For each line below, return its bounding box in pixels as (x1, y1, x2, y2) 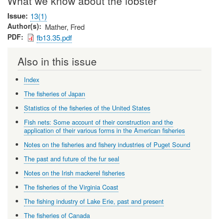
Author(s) (7, 21, 39, 31)
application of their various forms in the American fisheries (23, 126, 185, 135)
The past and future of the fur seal (23, 154, 119, 164)
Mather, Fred (45, 21, 85, 32)
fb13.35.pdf (37, 32, 72, 43)
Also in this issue (18, 53, 97, 68)
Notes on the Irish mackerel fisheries (23, 168, 125, 178)
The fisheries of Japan (23, 89, 85, 99)
